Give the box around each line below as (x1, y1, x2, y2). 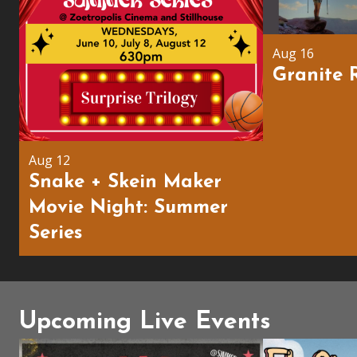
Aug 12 (29, 151, 70, 170)
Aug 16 (273, 45, 314, 63)
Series (29, 224, 82, 244)
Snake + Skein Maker (29, 173, 222, 193)
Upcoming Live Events (19, 310, 271, 335)
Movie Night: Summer (29, 198, 228, 218)
